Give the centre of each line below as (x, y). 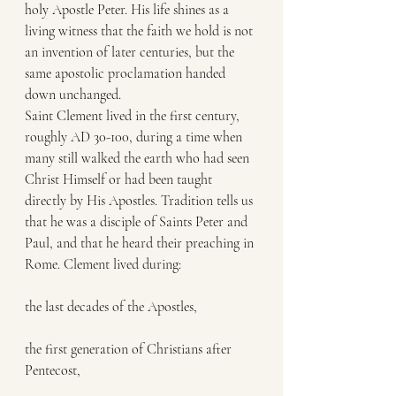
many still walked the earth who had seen (139, 158)
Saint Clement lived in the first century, (134, 116)
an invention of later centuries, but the (131, 52)
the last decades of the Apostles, (111, 307)
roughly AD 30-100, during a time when (135, 137)
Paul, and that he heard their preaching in (141, 243)
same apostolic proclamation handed (127, 73)
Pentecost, (53, 370)
